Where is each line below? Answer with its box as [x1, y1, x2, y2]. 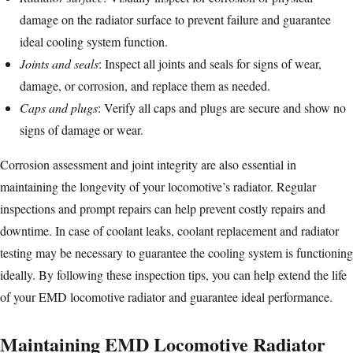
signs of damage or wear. [20, 121, 143, 139]
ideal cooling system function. [20, 33, 168, 50]
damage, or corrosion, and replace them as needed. [20, 77, 270, 95]
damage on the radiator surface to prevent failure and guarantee [20, 11, 331, 28]
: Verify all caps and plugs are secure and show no [98, 99, 346, 117]
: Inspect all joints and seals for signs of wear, [98, 55, 321, 72]
